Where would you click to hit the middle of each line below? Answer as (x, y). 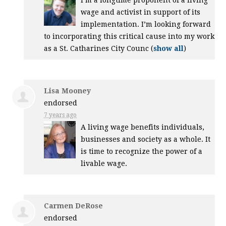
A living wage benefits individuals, (143, 127)
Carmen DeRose (74, 206)
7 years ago (61, 115)
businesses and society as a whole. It (146, 139)
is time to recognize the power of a (142, 152)
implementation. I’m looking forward (146, 24)
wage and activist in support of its (141, 12)
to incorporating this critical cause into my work (129, 37)
